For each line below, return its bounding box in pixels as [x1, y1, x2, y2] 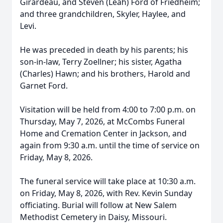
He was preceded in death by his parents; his [20, 44, 188, 55]
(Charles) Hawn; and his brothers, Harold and [20, 68, 190, 79]
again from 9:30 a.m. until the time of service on [20, 140, 200, 151]
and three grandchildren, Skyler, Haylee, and [20, 8, 186, 19]
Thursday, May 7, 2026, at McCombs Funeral [20, 116, 185, 127]
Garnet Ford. [20, 80, 68, 91]
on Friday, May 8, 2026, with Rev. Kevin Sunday [20, 188, 192, 199]
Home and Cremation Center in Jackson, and [20, 128, 187, 139]
